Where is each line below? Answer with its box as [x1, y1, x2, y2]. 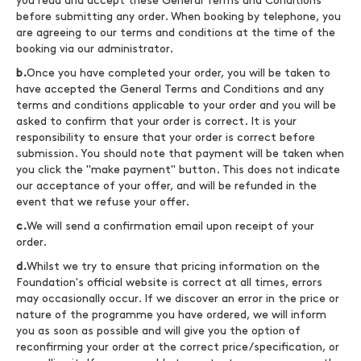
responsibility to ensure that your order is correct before [16, 132, 315, 143]
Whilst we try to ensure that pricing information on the [27, 261, 320, 272]
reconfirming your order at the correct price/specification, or [16, 342, 339, 352]
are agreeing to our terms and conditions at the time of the [16, 27, 335, 38]
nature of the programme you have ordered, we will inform [16, 309, 326, 320]
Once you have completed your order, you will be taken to [27, 68, 330, 78]
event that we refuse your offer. [16, 197, 189, 207]
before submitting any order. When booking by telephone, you [16, 11, 341, 22]
